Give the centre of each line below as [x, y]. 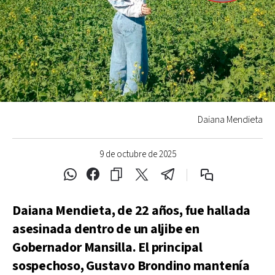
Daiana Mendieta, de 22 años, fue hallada [132, 211]
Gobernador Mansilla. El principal [107, 247]
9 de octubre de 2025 [137, 154]
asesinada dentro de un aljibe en [106, 229]
